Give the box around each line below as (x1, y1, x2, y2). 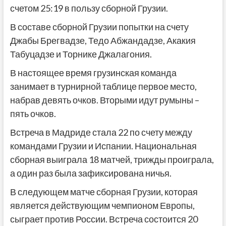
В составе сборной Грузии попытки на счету (10, 21, 189, 33)
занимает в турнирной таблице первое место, (10, 81, 197, 92)
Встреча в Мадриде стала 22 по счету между (10, 127, 192, 138)
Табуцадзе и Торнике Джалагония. (10, 48, 152, 60)
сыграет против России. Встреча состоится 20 (10, 213, 198, 225)
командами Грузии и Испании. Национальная (10, 140, 197, 152)
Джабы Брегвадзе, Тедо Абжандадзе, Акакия (10, 35, 196, 46)
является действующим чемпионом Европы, (10, 200, 195, 211)
